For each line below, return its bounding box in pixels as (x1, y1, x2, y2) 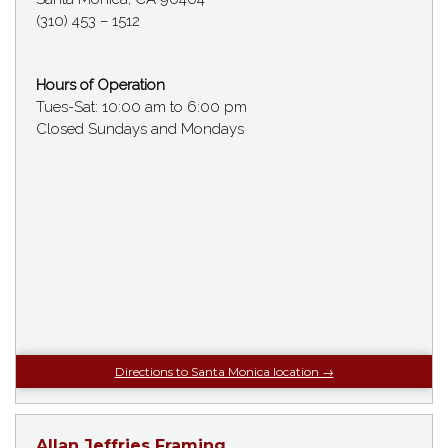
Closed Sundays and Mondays (36, 119, 244, 138)
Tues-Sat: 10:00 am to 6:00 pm (36, 97, 247, 116)
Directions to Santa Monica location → (114, 363, 334, 379)
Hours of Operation (36, 75, 165, 94)
